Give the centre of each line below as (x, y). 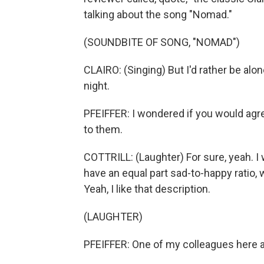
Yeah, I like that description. (147, 189)
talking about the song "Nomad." (158, 14)
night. (97, 86)
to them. (103, 129)
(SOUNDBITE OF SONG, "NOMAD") (162, 42)
